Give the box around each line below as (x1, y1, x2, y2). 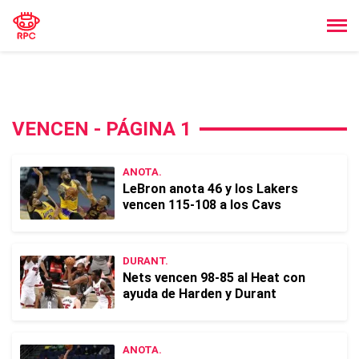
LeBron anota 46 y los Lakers (123, 181, 298, 196)
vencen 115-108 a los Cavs (123, 197, 281, 212)
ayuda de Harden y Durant (123, 286, 276, 301)
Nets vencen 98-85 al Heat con (123, 270, 305, 285)
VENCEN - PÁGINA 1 (12, 118, 192, 140)
